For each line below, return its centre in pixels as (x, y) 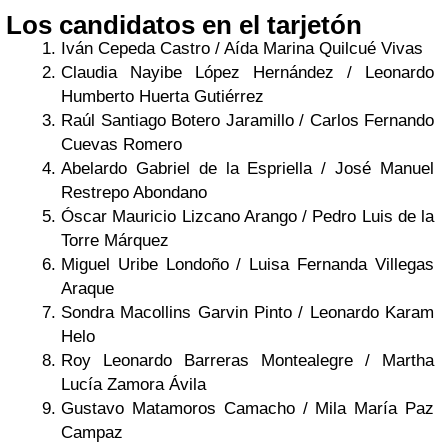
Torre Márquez (115, 240)
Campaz (92, 432)
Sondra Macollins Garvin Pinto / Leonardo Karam (247, 312)
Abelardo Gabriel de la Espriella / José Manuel (247, 168)
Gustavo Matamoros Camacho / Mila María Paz (247, 408)
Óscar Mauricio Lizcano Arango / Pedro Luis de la (247, 216)
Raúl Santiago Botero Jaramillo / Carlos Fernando (247, 120)
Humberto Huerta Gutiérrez (162, 96)
